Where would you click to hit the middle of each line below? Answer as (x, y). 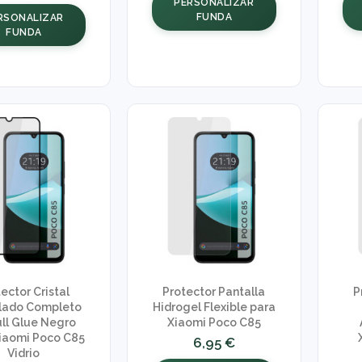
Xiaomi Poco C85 (214, 323)
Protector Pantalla (214, 292)
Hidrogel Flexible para (214, 307)
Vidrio (24, 354)
